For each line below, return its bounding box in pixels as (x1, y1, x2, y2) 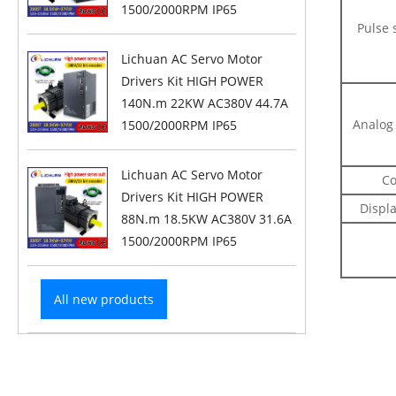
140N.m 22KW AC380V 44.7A (121, 95, 289, 111)
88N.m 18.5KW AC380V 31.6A (121, 210, 293, 227)
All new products (54, 291, 155, 308)
